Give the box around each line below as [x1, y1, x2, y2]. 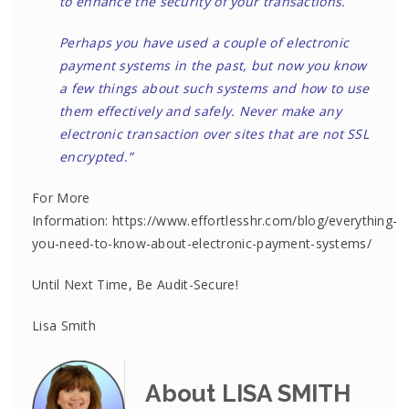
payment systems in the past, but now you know [59, 57, 367, 74]
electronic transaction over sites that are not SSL [59, 125, 369, 142]
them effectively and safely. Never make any [59, 102, 341, 120]
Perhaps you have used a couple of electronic [59, 34, 350, 51]
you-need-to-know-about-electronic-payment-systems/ [32, 235, 372, 252]
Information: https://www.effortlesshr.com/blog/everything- [32, 212, 398, 229]
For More [32, 189, 90, 206]
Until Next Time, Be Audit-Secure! [32, 276, 238, 293]
